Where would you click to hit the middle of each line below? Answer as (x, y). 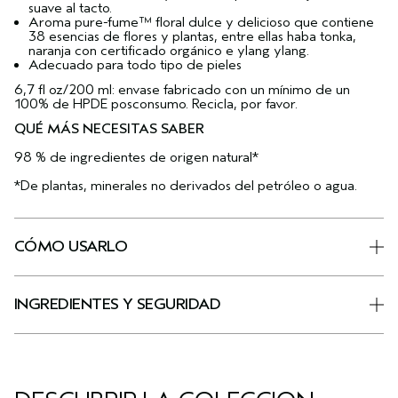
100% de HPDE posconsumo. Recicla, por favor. (156, 104)
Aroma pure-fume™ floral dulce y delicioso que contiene (201, 23)
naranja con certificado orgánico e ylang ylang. (169, 51)
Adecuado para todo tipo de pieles (135, 65)
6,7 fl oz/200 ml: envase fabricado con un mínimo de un (182, 90)
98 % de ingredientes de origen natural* (136, 158)
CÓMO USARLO (71, 247)
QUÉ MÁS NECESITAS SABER (109, 129)
